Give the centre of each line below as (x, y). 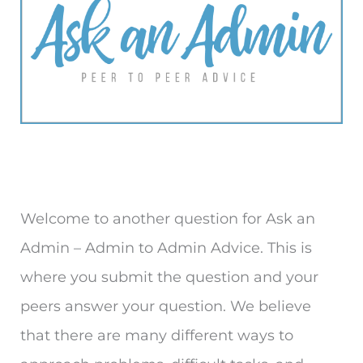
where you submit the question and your (169, 277)
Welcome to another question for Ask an (168, 218)
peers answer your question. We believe (166, 306)
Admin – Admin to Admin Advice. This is (166, 248)
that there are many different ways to (157, 335)
